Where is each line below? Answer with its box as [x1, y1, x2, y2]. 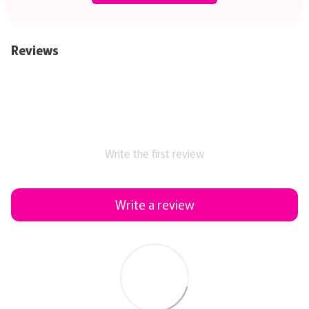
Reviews [11, 40, 59, 59]
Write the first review [105, 144, 204, 161]
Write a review [114, 195, 195, 214]
